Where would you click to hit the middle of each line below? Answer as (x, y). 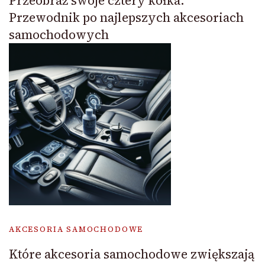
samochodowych (59, 34)
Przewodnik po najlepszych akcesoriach (126, 17)
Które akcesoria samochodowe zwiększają (132, 254)
